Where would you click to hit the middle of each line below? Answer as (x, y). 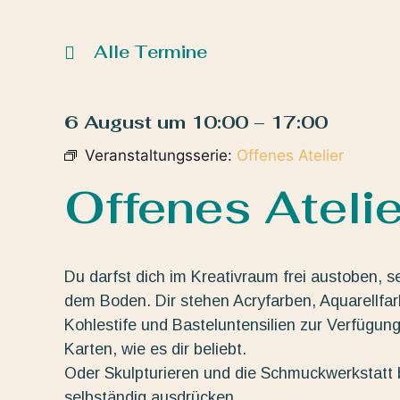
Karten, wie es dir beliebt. (155, 349)
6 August (108, 122)
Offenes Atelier (290, 155)
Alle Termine (150, 52)
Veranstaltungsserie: (161, 155)
